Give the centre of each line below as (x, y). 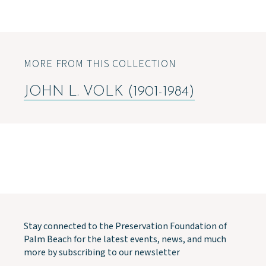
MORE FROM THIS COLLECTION (100, 64)
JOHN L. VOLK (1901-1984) (109, 92)
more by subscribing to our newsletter (102, 252)
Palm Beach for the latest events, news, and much (125, 239)
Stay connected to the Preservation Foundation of (125, 226)
